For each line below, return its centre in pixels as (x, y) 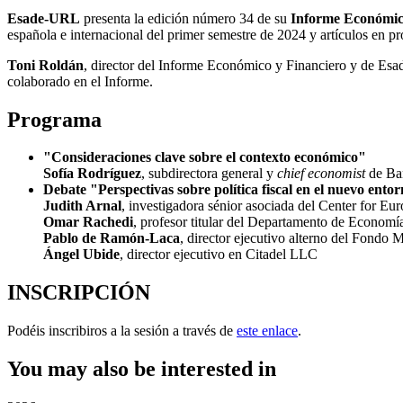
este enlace (267, 331)
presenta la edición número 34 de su (185, 18)
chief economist (321, 174)
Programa (54, 119)
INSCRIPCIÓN (79, 293)
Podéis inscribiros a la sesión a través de (122, 331)
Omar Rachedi (88, 222)
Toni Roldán (45, 65)
